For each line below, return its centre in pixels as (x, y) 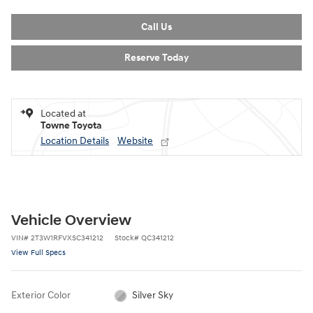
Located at (63, 114)
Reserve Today (156, 58)
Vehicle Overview (71, 221)
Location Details (75, 141)
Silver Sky (153, 296)
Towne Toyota (71, 126)
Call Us (156, 27)
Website (135, 141)
